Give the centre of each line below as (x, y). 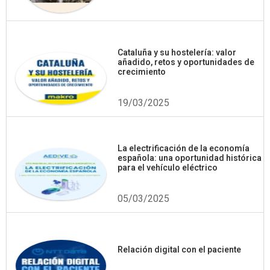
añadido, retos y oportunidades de (186, 62)
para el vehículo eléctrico (168, 168)
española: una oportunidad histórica (190, 158)
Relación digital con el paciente (179, 250)
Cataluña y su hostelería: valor (177, 53)
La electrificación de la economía (184, 149)
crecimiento (142, 72)
